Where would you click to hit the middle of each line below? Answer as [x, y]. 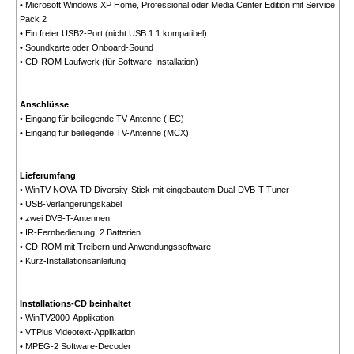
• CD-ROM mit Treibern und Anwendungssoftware [115, 247]
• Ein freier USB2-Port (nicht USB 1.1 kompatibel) [113, 34]
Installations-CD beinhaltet [75, 304]
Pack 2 [33, 19]
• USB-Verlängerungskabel [70, 204]
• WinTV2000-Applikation [66, 318]
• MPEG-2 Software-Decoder [75, 346]
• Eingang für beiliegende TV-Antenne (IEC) [102, 119]
